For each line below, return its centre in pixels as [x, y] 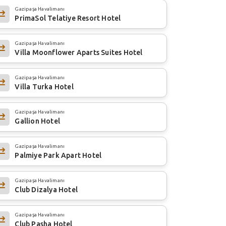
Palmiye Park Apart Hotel [58, 155]
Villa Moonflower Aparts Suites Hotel [79, 52]
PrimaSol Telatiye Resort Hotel [68, 18]
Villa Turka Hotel [44, 87]
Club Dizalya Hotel [46, 189]
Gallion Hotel [37, 121]
